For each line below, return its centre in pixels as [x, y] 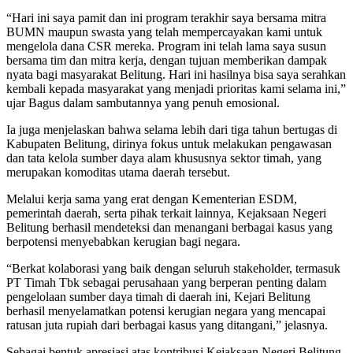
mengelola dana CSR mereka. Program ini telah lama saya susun [166, 46]
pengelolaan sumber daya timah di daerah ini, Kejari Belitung [158, 296]
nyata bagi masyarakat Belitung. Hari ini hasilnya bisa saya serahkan [176, 74]
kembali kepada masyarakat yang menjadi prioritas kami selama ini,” [176, 88]
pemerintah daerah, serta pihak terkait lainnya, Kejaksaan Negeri [166, 213]
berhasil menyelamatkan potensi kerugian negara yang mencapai [166, 310]
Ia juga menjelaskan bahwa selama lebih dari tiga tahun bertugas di [172, 129]
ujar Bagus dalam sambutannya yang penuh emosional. [143, 102]
